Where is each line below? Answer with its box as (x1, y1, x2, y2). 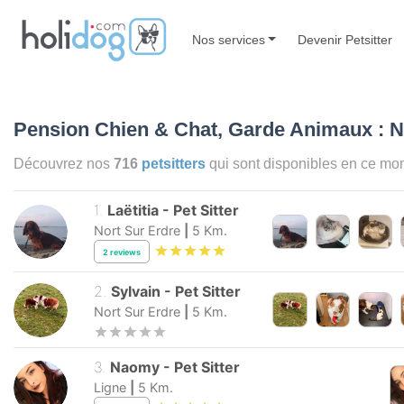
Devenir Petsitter (298, 32, 393, 47)
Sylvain (111, 282, 161, 301)
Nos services (191, 32, 265, 47)
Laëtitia (107, 201, 160, 220)
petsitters (142, 155, 206, 172)
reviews (110, 246, 141, 257)
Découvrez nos (14, 155, 114, 172)
